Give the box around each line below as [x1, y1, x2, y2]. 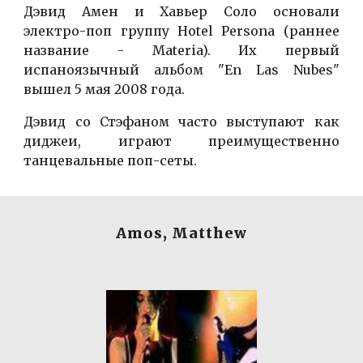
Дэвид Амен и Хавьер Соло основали [23, 3, 340, 20]
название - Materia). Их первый [23, 42, 340, 59]
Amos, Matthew [116, 224, 247, 242]
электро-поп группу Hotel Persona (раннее [23, 23, 340, 40]
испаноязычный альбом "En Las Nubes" [23, 62, 340, 79]
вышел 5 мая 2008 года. [23, 81, 186, 98]
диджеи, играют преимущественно [23, 133, 340, 150]
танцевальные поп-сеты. [23, 152, 198, 169]
